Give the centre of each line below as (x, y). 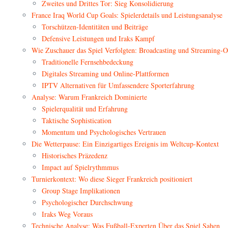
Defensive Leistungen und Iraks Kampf (98, 39)
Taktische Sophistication (77, 121)
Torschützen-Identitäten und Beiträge (95, 27)
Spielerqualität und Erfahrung (85, 109)
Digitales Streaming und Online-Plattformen (105, 74)
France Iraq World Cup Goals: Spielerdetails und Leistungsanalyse (127, 15)
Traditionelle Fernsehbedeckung (88, 62)
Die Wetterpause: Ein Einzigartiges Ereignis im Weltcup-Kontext (125, 144)
